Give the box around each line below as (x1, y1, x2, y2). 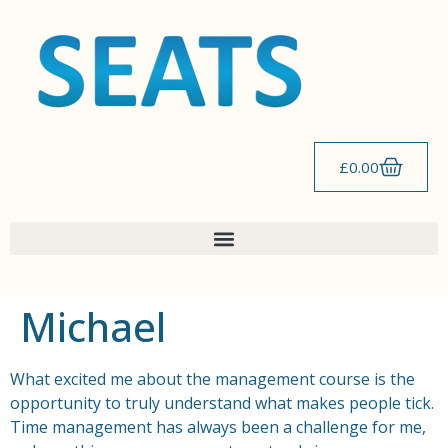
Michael (20, 299, 166, 354)
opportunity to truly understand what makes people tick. (10, 392, 434, 414)
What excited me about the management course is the (10, 368, 415, 390)
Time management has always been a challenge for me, (10, 416, 426, 438)
